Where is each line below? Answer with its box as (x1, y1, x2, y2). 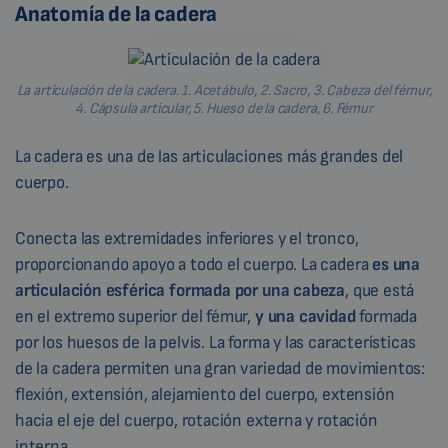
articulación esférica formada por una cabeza (15, 280, 346, 302)
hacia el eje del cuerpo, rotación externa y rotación (15, 410, 378, 432)
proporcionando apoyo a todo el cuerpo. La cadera (15, 254, 373, 276)
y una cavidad (254, 306, 356, 328)
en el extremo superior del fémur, (15, 306, 255, 328)
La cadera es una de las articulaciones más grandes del (15, 146, 404, 168)
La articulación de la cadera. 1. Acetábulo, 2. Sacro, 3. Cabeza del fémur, (16, 81, 432, 101)
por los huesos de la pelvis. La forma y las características (15, 332, 416, 354)
